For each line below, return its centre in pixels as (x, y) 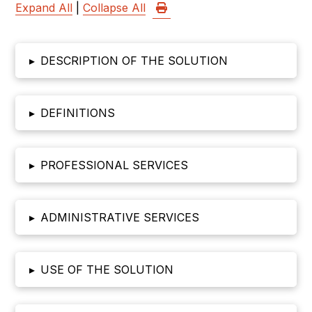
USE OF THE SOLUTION (107, 270)
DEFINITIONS (78, 113)
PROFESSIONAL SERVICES (115, 165)
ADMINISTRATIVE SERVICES (120, 217)
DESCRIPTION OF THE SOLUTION (134, 61)
